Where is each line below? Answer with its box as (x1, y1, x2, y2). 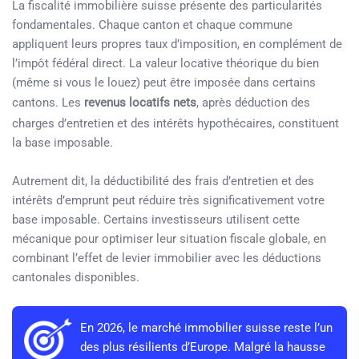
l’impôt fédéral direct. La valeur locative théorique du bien (12, 56, 319, 71)
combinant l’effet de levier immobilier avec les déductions (12, 251, 321, 265)
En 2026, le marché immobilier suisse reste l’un (80, 321, 333, 335)
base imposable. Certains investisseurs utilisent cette (12, 212, 300, 227)
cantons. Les (12, 95, 84, 110)
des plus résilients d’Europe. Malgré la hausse (80, 340, 325, 354)
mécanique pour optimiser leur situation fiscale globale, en (12, 232, 326, 246)
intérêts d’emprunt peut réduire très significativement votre (12, 193, 325, 208)
